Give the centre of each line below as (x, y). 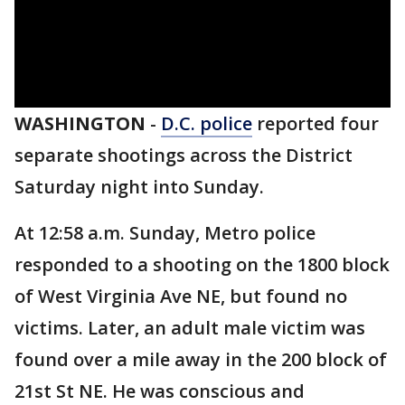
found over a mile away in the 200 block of (201, 359)
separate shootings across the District (184, 155)
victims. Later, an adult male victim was (190, 328)
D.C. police (207, 123)
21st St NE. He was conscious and (160, 391)
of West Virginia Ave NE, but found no (181, 296)
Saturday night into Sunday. (141, 187)
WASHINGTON (80, 123)
